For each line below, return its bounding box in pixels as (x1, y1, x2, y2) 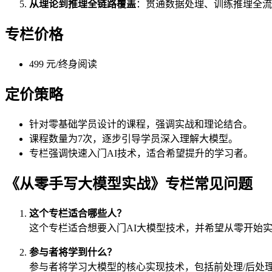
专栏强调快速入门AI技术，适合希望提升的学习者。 (29, 148, 253, 159)
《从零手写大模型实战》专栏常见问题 (5, 175, 253, 192)
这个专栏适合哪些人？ (29, 208, 126, 219)
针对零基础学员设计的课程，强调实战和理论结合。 (29, 119, 253, 130)
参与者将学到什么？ (29, 246, 117, 257)
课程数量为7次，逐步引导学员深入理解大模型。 (29, 134, 238, 144)
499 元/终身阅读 (29, 59, 97, 70)
